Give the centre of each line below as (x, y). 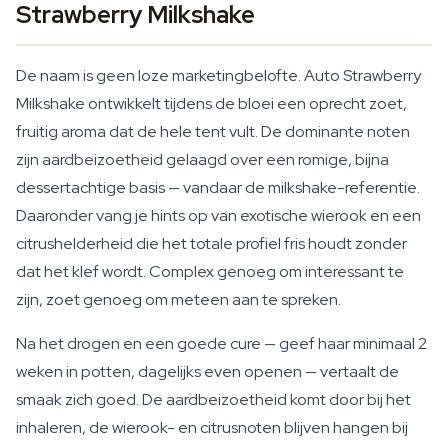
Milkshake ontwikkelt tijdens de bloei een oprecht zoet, (211, 103)
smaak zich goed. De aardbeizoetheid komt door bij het (213, 399)
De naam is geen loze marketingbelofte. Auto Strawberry (218, 75)
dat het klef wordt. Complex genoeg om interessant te (210, 271)
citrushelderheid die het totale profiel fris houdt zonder (211, 243)
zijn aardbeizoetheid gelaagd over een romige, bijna (202, 159)
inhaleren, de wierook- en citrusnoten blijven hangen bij (212, 427)
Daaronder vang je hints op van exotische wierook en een (218, 215)
